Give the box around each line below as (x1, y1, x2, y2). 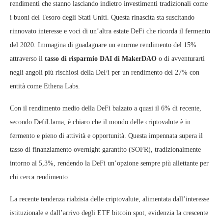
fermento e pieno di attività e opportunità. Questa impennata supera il (10, 132, 203, 139)
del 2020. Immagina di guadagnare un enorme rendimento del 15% (10, 41, 196, 49)
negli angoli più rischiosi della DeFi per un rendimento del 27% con (10, 69, 199, 76)
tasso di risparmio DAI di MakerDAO (45, 55, 157, 62)
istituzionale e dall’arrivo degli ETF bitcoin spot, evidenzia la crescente (10, 209, 208, 217)
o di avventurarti (157, 55, 205, 62)
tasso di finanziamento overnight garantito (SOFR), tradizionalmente (10, 146, 201, 153)
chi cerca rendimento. (10, 173, 70, 181)
